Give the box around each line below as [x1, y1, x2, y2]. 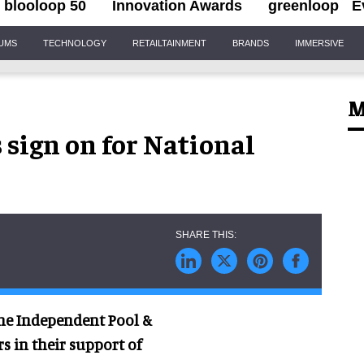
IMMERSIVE [295, 37, 344, 48]
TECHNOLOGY [43, 37, 106, 48]
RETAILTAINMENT [132, 37, 206, 48]
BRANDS [232, 37, 269, 48]
